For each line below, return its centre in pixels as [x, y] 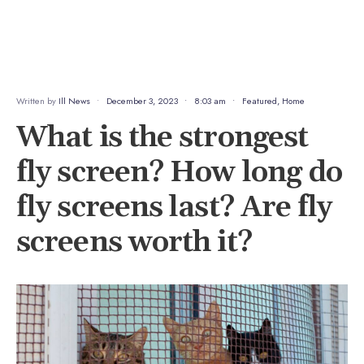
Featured [260, 101]
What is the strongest [162, 138]
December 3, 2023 [142, 101]
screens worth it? [134, 243]
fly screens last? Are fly [174, 208]
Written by [37, 101]
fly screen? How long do [180, 173]
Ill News [74, 101]
